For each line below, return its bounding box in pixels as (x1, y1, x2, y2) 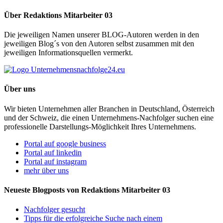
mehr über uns (24, 166, 69, 175)
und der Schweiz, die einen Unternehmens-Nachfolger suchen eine (4, 113, 214, 122)
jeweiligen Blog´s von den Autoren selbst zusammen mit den (4, 39, 194, 48)
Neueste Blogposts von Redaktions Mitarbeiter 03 (4, 185, 170, 194)
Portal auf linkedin (24, 148, 82, 157)
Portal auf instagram (24, 157, 87, 166)
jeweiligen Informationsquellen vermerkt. (4, 48, 133, 57)
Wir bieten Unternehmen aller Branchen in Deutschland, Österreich (4, 104, 215, 113)
